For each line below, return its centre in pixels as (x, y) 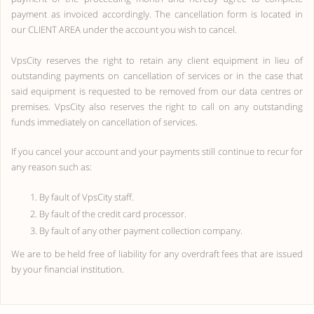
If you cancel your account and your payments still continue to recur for (157, 151)
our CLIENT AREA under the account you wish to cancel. (124, 29)
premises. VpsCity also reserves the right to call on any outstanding (157, 107)
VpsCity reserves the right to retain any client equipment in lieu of (157, 60)
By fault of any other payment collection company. (141, 231)
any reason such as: (52, 167)
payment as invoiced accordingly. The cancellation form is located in (157, 14)
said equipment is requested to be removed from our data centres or (157, 91)
